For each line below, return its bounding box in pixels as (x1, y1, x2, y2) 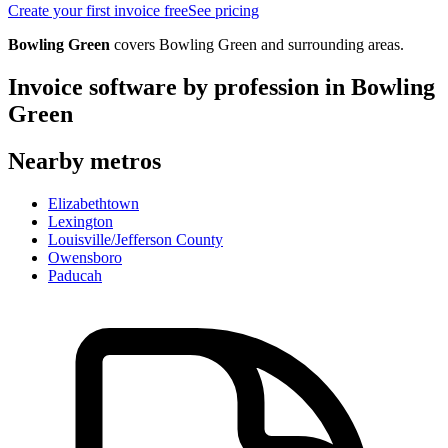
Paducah (48, 266, 102, 284)
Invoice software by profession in (8, 73, 351, 100)
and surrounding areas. (257, 35, 404, 53)
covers (110, 35, 155, 53)
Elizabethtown (48, 194, 139, 212)
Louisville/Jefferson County (48, 230, 223, 248)
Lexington (48, 212, 113, 230)
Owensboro (48, 248, 122, 266)
